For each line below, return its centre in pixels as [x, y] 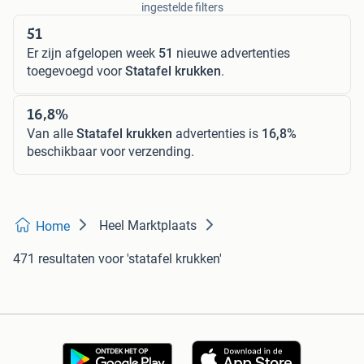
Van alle [52, 134]
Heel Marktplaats [148, 226]
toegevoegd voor [76, 71]
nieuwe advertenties [232, 54]
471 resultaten [54, 259]
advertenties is [217, 134]
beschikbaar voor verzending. [110, 152]
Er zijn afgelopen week [93, 54]
